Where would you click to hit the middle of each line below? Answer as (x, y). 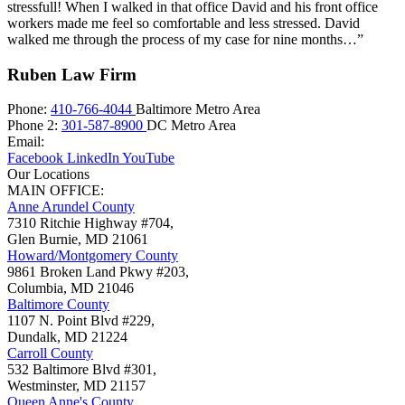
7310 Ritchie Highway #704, (90, 223)
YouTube (148, 158)
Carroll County (50, 353)
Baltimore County (58, 305)
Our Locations (48, 174)
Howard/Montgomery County (93, 256)
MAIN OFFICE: (56, 191)
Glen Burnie (42, 240)
